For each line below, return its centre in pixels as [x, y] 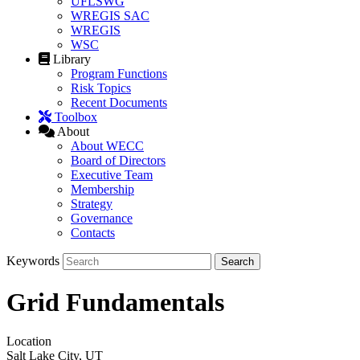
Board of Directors [118, 161]
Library [72, 59]
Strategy [92, 204]
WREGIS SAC [110, 16]
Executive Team [112, 175]
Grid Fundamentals [115, 302]
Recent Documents [119, 103]
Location [29, 342]
